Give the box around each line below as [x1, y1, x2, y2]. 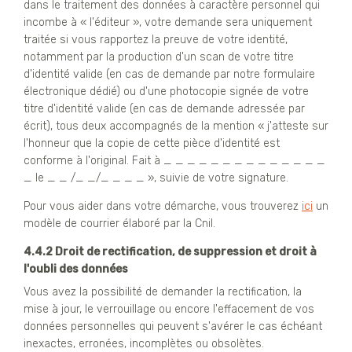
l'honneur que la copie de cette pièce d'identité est [24, 136, 280, 150]
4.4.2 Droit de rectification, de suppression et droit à [24, 244, 317, 258]
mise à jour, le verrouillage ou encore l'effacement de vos [24, 302, 314, 316]
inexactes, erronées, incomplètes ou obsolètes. [24, 336, 264, 350]
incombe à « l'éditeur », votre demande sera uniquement [24, 15, 312, 29]
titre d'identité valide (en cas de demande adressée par [24, 101, 305, 115]
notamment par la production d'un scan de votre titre [24, 49, 294, 64]
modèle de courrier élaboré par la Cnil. [24, 216, 215, 230]
